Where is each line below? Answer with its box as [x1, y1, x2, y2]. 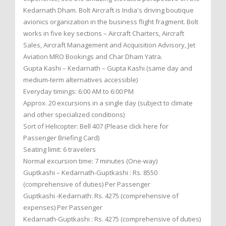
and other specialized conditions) [23, 109, 125, 119]
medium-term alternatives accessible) [23, 75, 138, 84]
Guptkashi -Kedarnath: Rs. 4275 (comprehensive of [23, 191, 179, 200]
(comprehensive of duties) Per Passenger [23, 179, 150, 189]
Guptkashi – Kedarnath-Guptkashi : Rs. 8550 [23, 167, 157, 177]
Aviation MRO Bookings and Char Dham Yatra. [23, 51, 162, 61]
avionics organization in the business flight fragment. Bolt [23, 17, 198, 26]
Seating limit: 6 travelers [23, 144, 96, 154]
